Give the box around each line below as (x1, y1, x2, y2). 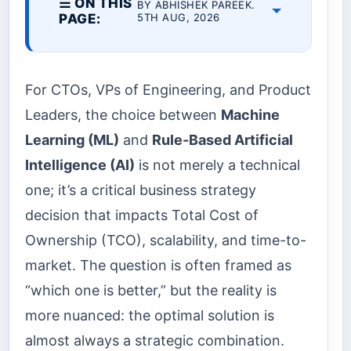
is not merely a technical (135, 156, 300, 173)
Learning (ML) (25, 131, 119, 148)
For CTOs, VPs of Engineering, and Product (25, 81, 311, 98)
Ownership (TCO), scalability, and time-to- (25, 231, 306, 248)
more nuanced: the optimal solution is (25, 306, 274, 324)
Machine (221, 106, 280, 123)
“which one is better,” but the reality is (25, 281, 277, 299)
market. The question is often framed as (25, 256, 291, 273)
